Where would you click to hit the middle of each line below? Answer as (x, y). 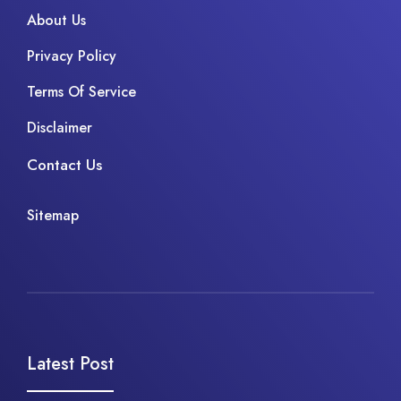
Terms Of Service (81, 92)
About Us (56, 21)
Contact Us (64, 165)
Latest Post (70, 363)
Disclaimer (60, 128)
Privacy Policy (72, 56)
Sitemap (53, 215)
